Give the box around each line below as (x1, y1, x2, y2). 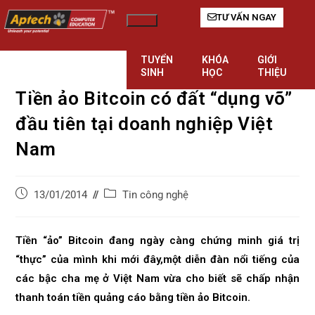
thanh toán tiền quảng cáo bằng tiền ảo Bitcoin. (15, 291, 251, 304)
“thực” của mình (15, 253, 102, 266)
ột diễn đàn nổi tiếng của (172, 253, 300, 266)
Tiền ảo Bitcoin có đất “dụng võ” (15, 88, 292, 109)
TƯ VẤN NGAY (217, 12, 277, 22)
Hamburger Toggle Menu (141, 23, 264, 35)
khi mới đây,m (101, 253, 172, 266)
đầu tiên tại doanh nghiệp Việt (15, 113, 274, 134)
